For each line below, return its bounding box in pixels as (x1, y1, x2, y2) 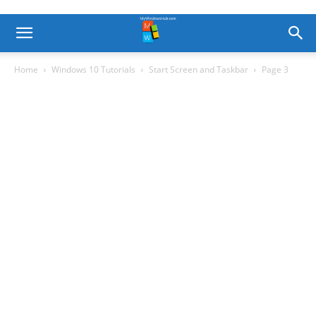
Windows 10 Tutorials (51, 63, 135, 75)
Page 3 (262, 63, 288, 75)
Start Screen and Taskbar (149, 63, 248, 75)
